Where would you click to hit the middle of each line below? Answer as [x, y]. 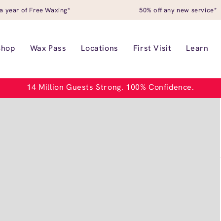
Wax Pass [48, 48]
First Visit [152, 48]
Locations [100, 48]
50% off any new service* [178, 10]
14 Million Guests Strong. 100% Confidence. [110, 87]
